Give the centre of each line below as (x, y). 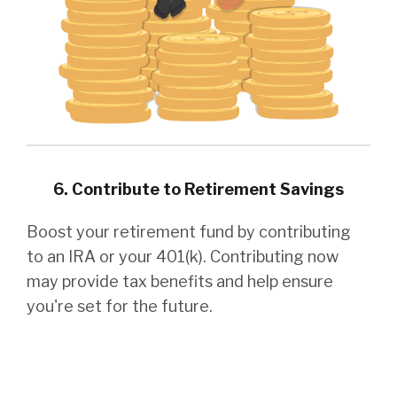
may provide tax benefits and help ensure (180, 282)
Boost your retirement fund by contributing (189, 232)
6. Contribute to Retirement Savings (198, 190)
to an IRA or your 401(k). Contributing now (183, 257)
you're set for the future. (120, 307)
